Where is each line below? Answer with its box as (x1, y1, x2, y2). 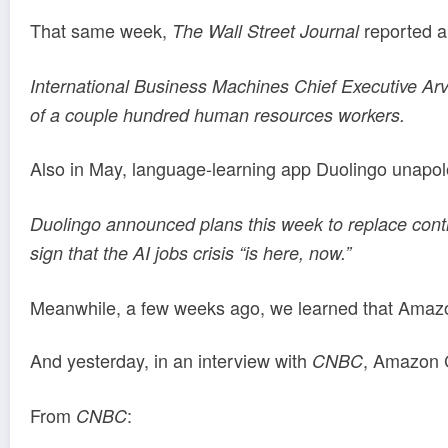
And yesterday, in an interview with (30, 347, 312, 374)
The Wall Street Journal (172, 18, 359, 44)
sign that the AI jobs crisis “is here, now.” (30, 240, 351, 266)
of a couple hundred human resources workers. (30, 101, 410, 127)
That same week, (30, 17, 172, 44)
